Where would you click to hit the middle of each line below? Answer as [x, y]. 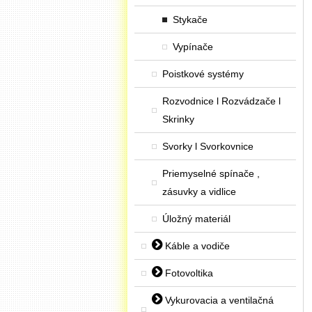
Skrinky [178, 119]
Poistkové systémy [203, 74]
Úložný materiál [196, 219]
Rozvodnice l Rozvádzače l [221, 101]
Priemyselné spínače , [211, 173]
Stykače [190, 19]
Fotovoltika [188, 273]
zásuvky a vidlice [199, 192]
